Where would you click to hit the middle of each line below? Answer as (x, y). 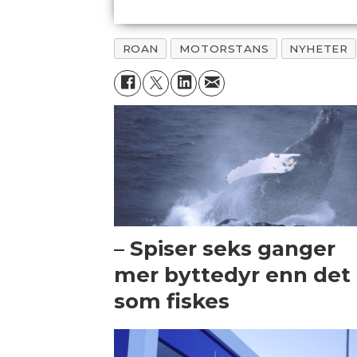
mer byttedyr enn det (233, 275)
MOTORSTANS (224, 48)
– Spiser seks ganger (225, 248)
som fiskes (172, 301)
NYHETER (319, 48)
